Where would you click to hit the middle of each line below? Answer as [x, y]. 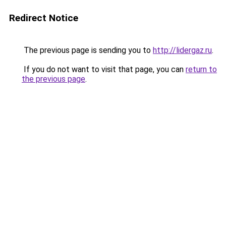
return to [201, 69]
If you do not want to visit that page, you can [104, 69]
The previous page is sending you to [87, 50]
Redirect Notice [44, 18]
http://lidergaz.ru [182, 50]
